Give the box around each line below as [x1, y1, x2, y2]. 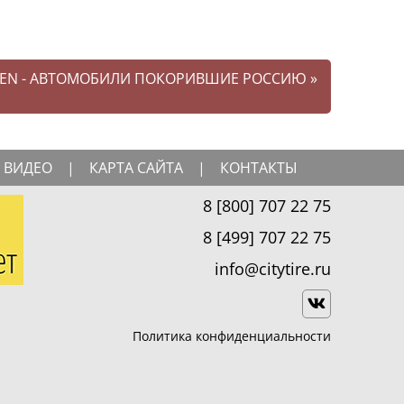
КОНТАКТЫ [220, 158, 298, 179]
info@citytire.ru [215, 258, 331, 280]
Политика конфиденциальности [133, 327, 331, 345]
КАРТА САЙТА [89, 158, 183, 179]
